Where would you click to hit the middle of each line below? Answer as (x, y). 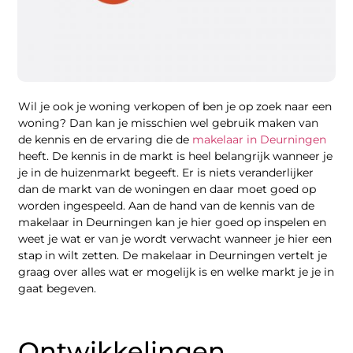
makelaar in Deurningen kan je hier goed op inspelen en (173, 223)
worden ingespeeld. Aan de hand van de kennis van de (167, 206)
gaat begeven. (58, 289)
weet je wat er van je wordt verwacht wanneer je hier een (175, 239)
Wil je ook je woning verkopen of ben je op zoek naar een (175, 107)
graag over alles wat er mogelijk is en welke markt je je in (176, 272)
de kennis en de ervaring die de (104, 140)
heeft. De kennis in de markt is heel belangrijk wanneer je (176, 156)
